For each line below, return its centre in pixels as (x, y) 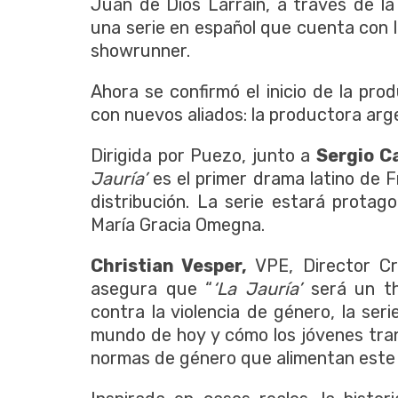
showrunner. (140, 50)
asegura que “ (152, 288)
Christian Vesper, (169, 265)
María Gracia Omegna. (178, 224)
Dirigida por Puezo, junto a (203, 155)
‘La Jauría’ (262, 288)
